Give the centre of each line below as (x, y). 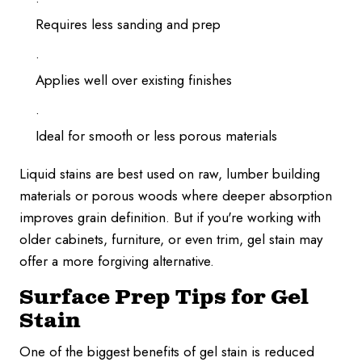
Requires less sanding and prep (128, 24)
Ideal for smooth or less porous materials (156, 136)
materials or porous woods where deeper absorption (176, 196)
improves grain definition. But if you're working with (170, 217)
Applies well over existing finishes (134, 80)
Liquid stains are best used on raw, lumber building (170, 174)
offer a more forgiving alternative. (117, 261)
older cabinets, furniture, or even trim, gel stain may (171, 239)
